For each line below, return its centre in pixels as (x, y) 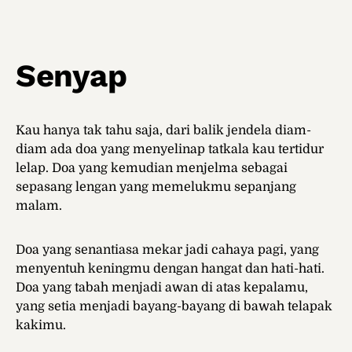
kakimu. (41, 326)
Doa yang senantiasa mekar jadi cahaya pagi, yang (167, 250)
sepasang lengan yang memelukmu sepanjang (156, 187)
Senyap (71, 76)
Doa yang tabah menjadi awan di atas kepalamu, (162, 288)
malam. (39, 206)
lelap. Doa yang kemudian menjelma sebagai (152, 169)
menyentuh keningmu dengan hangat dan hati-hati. (170, 269)
